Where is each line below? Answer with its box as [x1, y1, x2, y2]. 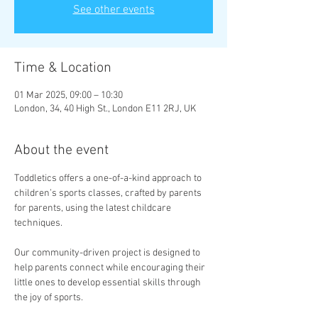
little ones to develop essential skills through [14, 277, 203, 289]
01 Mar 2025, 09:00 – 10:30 [14, 89, 123, 102]
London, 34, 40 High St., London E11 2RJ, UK [14, 103, 196, 115]
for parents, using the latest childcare [14, 202, 173, 214]
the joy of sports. [14, 292, 83, 304]
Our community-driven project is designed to [14, 247, 202, 259]
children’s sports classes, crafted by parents [14, 187, 204, 199]
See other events [72, 3, 155, 17]
